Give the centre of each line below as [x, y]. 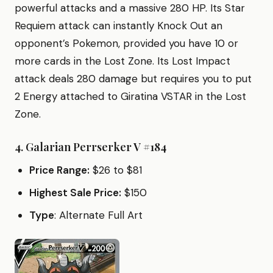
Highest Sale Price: [75, 192]
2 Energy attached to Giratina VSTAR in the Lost [130, 96]
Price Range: [59, 170]
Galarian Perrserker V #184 [96, 147]
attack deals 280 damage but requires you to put [133, 78]
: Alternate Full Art [98, 215]
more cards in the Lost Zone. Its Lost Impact [122, 61]
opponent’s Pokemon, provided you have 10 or [126, 43]
